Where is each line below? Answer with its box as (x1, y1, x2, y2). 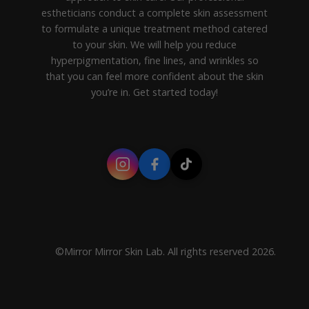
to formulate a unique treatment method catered (41, 22, 268, 36)
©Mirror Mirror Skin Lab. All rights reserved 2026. (55, 245, 276, 259)
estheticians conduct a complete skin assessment (41, 6, 268, 20)
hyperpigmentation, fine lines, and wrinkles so (50, 54, 259, 68)
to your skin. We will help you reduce (72, 38, 237, 52)
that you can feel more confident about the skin (46, 70, 263, 83)
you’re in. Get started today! (91, 86, 218, 99)
